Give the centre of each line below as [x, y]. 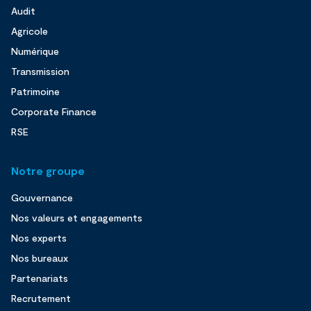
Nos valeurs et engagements [77, 218]
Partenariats [40, 278]
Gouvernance [42, 198]
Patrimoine [35, 92]
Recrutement [41, 299]
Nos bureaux [40, 258]
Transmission [40, 72]
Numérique [35, 51]
